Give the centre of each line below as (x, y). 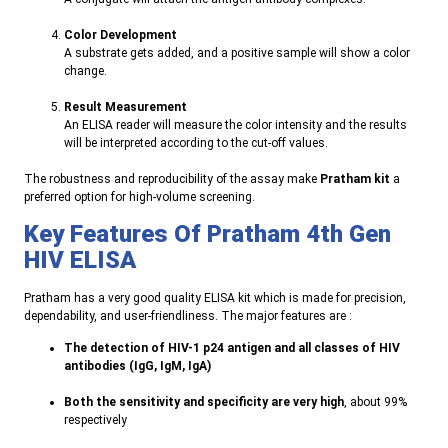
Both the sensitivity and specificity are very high (204, 402)
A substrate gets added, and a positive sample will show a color (237, 53)
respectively (95, 420)
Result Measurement (125, 107)
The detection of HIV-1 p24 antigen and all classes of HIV (232, 348)
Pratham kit (355, 179)
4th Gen (345, 233)
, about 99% (375, 402)
